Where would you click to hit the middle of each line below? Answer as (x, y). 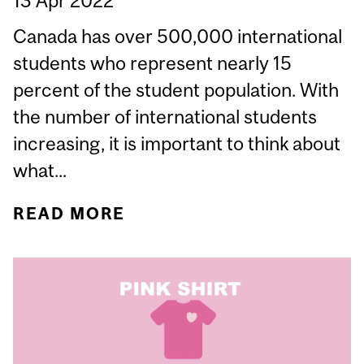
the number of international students (165, 117)
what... (40, 171)
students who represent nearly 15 (153, 63)
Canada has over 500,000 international (178, 37)
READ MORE (69, 214)
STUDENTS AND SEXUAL (245, 242)
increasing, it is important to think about (177, 144)
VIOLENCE (245, 271)
